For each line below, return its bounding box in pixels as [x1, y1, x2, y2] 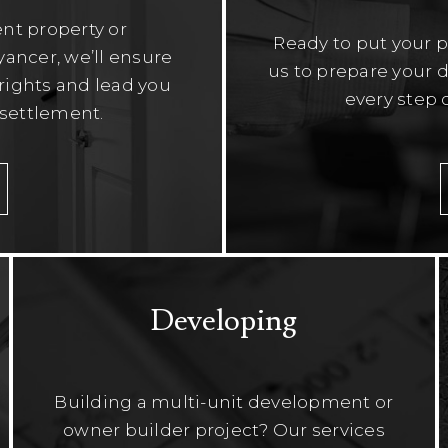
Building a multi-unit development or [54, 392, 394, 413]
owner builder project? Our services [63, 420, 385, 441]
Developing [150, 300, 297, 340]
